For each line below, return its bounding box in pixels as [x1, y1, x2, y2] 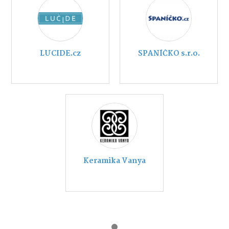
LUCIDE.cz [40, 47, 81, 60]
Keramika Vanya [83, 155, 146, 168]
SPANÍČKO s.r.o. [138, 47, 200, 60]
